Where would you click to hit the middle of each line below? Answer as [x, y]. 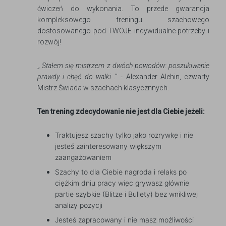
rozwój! [49, 42]
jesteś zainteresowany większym [108, 146]
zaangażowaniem [83, 157]
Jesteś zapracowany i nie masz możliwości [124, 220]
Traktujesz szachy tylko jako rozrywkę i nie [124, 135]
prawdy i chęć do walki [74, 77]
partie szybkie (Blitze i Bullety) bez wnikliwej [126, 194]
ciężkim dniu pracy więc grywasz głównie [122, 183]
